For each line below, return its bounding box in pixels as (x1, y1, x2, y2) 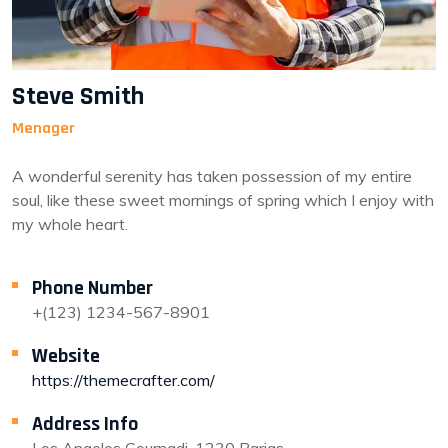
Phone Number (32, 275, 153, 301)
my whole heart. (12, 214, 128, 234)
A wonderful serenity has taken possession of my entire (12, 166, 412, 186)
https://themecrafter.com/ (32, 370, 215, 390)
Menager (12, 118, 75, 139)
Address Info (32, 411, 138, 437)
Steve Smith (12, 80, 144, 113)
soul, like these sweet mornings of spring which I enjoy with (12, 190, 434, 210)
